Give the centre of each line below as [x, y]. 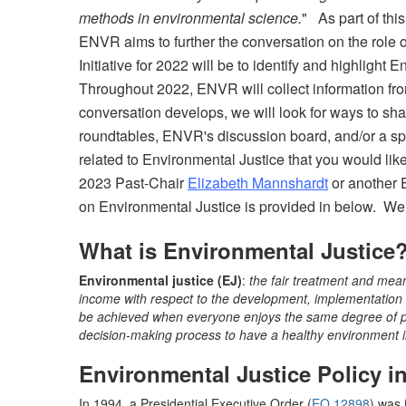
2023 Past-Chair [133, 183]
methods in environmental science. [190, 18]
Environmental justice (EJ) [160, 280]
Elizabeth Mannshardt [258, 183]
